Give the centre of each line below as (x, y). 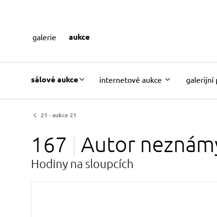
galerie (44, 37)
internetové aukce (131, 79)
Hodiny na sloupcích (82, 163)
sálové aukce (54, 79)
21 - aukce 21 (59, 115)
